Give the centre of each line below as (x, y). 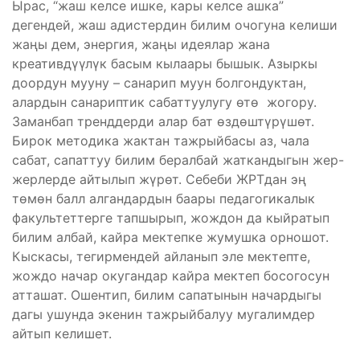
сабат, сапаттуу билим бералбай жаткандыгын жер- (178, 160)
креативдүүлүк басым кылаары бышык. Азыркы (165, 63)
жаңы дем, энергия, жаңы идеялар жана (141, 44)
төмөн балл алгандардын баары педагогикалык (164, 198)
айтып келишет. (62, 333)
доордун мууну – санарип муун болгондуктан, (159, 82)
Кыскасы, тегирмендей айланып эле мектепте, (161, 256)
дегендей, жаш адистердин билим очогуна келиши (175, 25)
